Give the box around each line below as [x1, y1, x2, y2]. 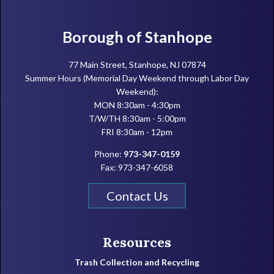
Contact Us [106, 188, 168, 204]
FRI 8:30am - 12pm [102, 127, 172, 138]
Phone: [94, 149, 124, 160]
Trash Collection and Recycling [75, 257, 199, 268]
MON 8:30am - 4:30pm [94, 100, 180, 111]
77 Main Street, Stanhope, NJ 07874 [68, 59, 206, 70]
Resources [103, 234, 171, 251]
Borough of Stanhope [62, 28, 212, 46]
